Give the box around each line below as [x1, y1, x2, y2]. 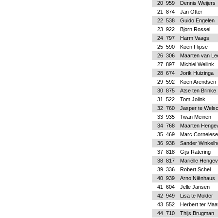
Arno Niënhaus [180, 175, 215, 181]
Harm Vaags [180, 35, 209, 41]
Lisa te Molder [180, 193, 213, 199]
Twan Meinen [180, 114, 211, 120]
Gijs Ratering [180, 149, 211, 155]
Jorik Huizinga [180, 70, 214, 76]
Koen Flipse [180, 44, 208, 50]
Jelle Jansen [180, 184, 210, 190]
